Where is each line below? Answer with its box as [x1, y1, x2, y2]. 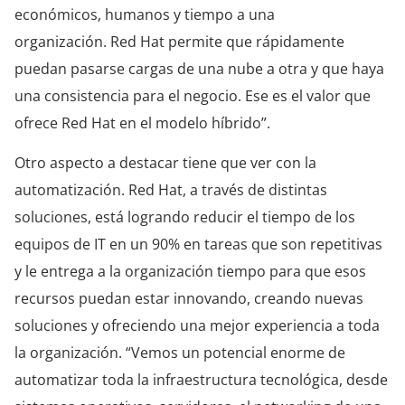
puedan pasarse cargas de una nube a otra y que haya [14, 58, 384, 79]
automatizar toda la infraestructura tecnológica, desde [14, 369, 388, 390]
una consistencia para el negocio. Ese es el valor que [14, 85, 371, 106]
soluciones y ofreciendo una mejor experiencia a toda [14, 315, 380, 335]
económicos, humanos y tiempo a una [14, 4, 275, 24]
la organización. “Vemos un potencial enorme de [14, 342, 345, 363]
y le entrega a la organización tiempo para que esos [14, 260, 366, 281]
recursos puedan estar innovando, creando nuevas [14, 287, 363, 308]
